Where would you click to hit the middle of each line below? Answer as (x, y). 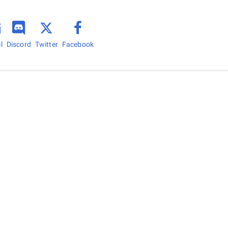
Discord (19, 44)
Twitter (46, 44)
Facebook (78, 44)
